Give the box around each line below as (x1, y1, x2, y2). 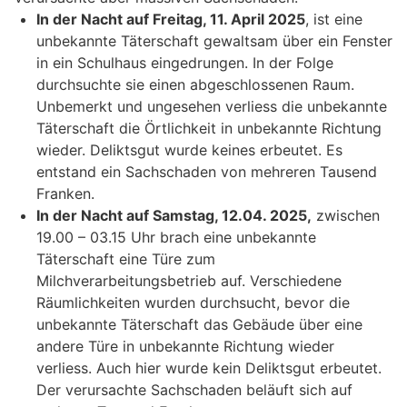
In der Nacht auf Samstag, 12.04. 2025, (36, 206, 312, 225)
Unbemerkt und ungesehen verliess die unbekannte (36, 97, 387, 116)
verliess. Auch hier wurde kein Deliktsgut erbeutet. (36, 359, 382, 378)
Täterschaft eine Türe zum (36, 250, 215, 269)
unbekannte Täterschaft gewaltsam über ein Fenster (36, 32, 392, 51)
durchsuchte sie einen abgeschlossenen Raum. (36, 75, 354, 94)
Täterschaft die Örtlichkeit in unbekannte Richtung (36, 119, 382, 138)
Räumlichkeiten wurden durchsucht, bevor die (36, 293, 350, 313)
